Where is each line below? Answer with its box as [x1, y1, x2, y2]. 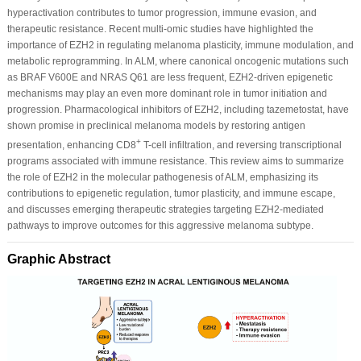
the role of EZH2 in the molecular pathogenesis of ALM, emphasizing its [6, 171, 318, 183]
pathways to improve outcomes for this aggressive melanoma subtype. [6, 219, 313, 231]
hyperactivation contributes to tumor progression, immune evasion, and [6, 6, 317, 19]
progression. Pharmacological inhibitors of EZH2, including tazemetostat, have [6, 103, 349, 115]
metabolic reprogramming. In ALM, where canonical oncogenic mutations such [6, 55, 349, 67]
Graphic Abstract [6, 251, 110, 266]
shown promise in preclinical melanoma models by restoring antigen [6, 119, 305, 131]
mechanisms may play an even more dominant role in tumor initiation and [6, 87, 327, 99]
